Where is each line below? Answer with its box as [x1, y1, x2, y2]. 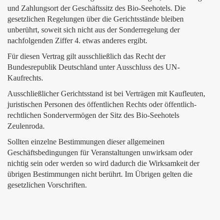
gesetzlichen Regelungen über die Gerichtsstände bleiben [7, 15, 184, 23]
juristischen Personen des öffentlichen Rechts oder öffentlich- [7, 100, 196, 109]
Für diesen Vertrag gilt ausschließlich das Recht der [7, 52, 165, 60]
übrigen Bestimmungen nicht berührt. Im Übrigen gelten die [7, 170, 192, 178]
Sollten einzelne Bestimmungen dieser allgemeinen [7, 137, 165, 146]
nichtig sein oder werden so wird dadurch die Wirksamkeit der [7, 159, 199, 167]
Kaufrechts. [7, 74, 43, 82]
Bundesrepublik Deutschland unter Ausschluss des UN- [7, 63, 180, 71]
